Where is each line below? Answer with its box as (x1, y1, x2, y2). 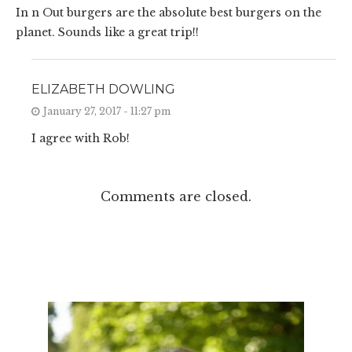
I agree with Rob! (31, 131, 130, 146)
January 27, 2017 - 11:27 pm (43, 105, 170, 118)
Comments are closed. (101, 189, 251, 205)
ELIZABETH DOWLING (31, 82, 175, 97)
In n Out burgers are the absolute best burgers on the (16, 5, 321, 20)
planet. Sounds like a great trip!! (16, 25, 199, 40)
